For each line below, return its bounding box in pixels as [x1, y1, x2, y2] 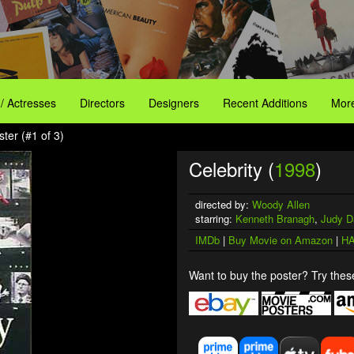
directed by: [195, 197, 252, 212]
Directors [80, 95, 125, 111]
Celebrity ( [189, 155, 274, 183]
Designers [149, 95, 199, 111]
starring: [195, 211, 235, 226]
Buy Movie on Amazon [228, 232, 333, 247]
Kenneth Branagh [235, 211, 314, 226]
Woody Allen [252, 197, 310, 212]
